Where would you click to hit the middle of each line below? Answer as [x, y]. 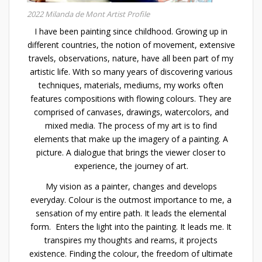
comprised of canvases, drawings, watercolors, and [131, 112]
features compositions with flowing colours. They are [131, 98]
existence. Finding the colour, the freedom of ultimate [131, 254]
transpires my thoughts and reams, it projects [131, 240]
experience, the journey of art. [131, 166]
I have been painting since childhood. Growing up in [131, 31]
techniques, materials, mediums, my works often [131, 85]
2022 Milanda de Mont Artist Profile [88, 14]
